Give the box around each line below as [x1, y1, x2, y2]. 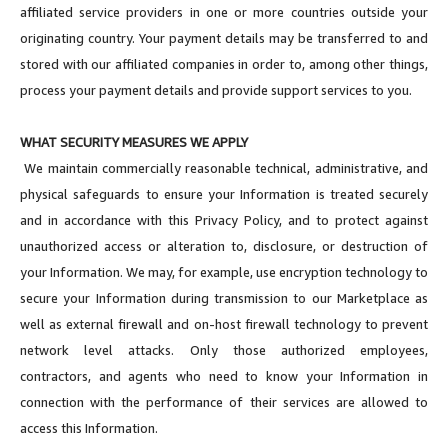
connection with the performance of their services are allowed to [20, 393, 428, 410]
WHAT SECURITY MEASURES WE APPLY [20, 133, 248, 150]
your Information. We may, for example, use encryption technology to [20, 263, 428, 280]
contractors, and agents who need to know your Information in [20, 367, 428, 384]
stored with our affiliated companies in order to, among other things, [20, 55, 428, 72]
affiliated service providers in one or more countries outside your [20, 3, 428, 20]
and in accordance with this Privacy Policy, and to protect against [20, 211, 428, 228]
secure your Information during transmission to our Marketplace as [20, 289, 428, 306]
